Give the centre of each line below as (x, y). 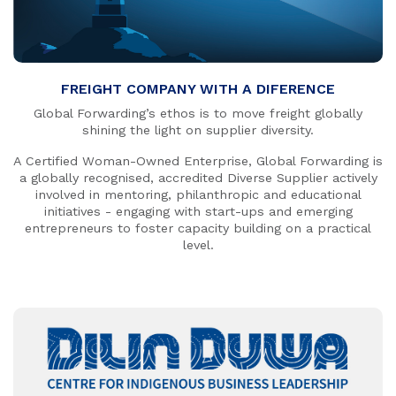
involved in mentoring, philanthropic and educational (198, 195)
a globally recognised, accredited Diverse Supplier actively (198, 178)
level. (198, 245)
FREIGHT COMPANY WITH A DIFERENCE (198, 88)
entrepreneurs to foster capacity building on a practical (198, 228)
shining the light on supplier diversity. (198, 130)
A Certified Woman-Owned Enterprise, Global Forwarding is (198, 161)
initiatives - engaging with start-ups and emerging (198, 212)
